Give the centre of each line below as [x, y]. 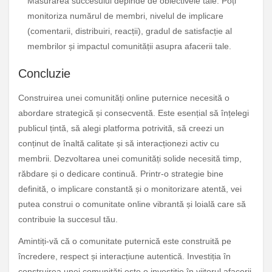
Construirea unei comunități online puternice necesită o [124, 97]
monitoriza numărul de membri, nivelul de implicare [125, 16]
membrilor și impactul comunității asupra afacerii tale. [129, 46]
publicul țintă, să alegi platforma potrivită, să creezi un [121, 128]
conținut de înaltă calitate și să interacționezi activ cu [119, 143]
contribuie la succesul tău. [68, 219]
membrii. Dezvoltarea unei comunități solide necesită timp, [130, 158]
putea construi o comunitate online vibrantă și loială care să [132, 204]
